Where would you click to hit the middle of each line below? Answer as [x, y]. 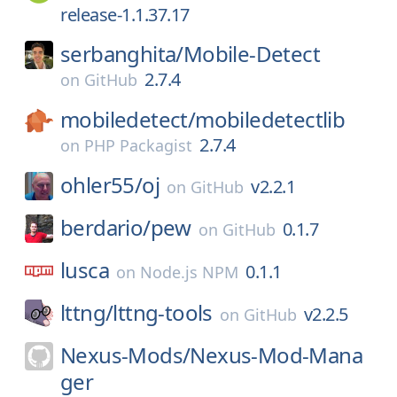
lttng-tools [163, 312]
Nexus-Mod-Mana [276, 355]
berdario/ [105, 227]
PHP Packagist [138, 145]
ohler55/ [101, 185]
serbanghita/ [122, 54]
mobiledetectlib [270, 119]
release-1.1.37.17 [125, 15]
